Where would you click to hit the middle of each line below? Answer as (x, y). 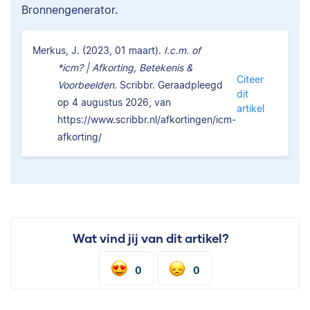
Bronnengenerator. (70, 10)
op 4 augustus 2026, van (114, 102)
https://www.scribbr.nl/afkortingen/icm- (147, 120)
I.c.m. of (182, 51)
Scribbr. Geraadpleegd (170, 85)
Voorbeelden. (87, 85)
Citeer (250, 79)
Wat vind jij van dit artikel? (151, 239)
